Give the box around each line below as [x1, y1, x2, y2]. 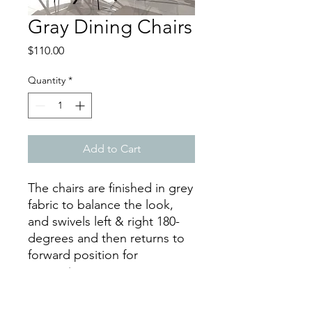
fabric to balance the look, [28, 196, 173, 212]
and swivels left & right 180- [28, 213, 180, 229]
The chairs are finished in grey [28, 180, 193, 196]
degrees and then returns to [28, 230, 185, 246]
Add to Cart [82, 141, 141, 155]
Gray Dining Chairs [28, 15, 192, 38]
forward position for [28, 247, 138, 263]
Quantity [28, 73, 65, 86]
